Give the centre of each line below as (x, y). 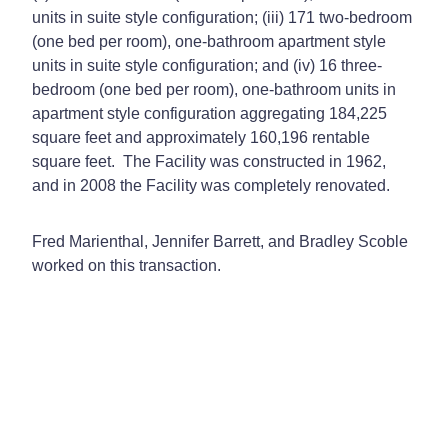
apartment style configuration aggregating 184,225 (209, 113)
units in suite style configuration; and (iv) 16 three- (207, 65)
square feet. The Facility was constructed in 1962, (209, 161)
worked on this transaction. (126, 265)
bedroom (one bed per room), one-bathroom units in (214, 89)
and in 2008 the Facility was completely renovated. (211, 185)
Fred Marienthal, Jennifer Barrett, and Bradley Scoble (220, 241)
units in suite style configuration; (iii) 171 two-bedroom (222, 17)
